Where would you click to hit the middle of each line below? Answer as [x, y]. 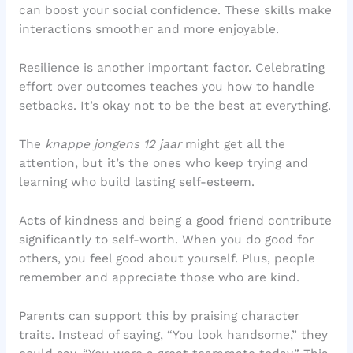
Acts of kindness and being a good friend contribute [175, 220]
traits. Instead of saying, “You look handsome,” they [173, 334]
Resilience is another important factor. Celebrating [171, 68]
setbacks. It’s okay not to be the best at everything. [175, 106]
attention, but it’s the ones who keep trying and [163, 163]
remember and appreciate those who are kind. [159, 277]
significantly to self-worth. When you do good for [166, 239]
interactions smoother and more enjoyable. [149, 30]
